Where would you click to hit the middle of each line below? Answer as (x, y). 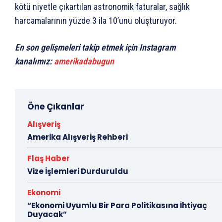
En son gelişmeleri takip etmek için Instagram (95, 48)
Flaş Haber (49, 159)
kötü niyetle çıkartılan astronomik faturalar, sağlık (102, 7)
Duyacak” (47, 215)
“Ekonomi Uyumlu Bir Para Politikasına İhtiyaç (117, 206)
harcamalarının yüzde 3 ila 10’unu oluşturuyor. (96, 21)
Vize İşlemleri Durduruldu (78, 171)
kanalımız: (34, 61)
